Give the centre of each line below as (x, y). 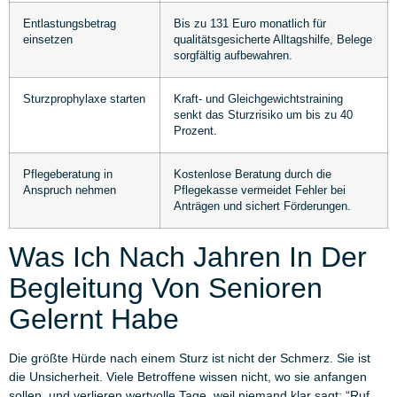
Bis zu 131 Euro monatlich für (250, 23)
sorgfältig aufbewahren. (233, 55)
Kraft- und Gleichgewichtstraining (258, 99)
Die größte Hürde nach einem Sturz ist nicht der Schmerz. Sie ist (190, 358)
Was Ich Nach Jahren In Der (188, 257)
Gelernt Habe (94, 319)
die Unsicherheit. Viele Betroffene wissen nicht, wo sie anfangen (188, 376)
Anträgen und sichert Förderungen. (262, 206)
